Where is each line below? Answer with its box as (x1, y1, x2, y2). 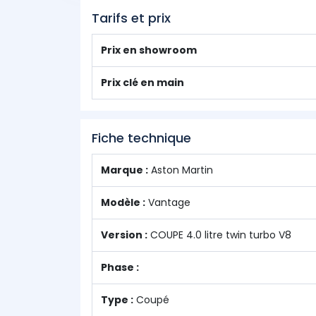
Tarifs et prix (92, 9, 171, 27)
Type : (101, 293, 133, 307)
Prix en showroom (101, 43, 197, 57)
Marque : (101, 163, 148, 177)
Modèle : (101, 195, 145, 209)
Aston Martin (148, 163, 213, 177)
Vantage (145, 195, 190, 209)
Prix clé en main (101, 75, 184, 90)
